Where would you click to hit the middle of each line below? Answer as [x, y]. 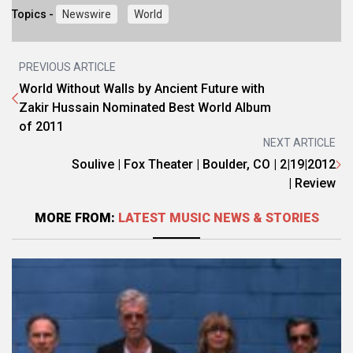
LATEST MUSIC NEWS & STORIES [218, 218]
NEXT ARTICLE [299, 143]
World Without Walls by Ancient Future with [142, 89]
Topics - [34, 14]
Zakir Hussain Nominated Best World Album [145, 108]
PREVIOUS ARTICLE [67, 67]
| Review [312, 183]
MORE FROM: [76, 218]
